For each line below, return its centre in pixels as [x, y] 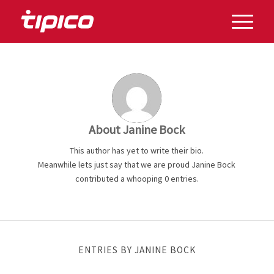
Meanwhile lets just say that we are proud [115, 164]
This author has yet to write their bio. [137, 150]
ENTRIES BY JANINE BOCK [137, 250]
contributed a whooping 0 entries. [137, 178]
